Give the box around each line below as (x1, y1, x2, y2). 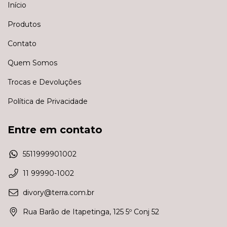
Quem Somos (8, 58, 57, 67)
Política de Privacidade (8, 96, 88, 106)
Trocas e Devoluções (8, 77, 81, 87)
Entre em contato (8, 123, 102, 136)
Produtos (8, 19, 41, 29)
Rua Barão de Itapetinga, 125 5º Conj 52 (23, 207, 159, 216)
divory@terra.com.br (23, 187, 94, 197)
